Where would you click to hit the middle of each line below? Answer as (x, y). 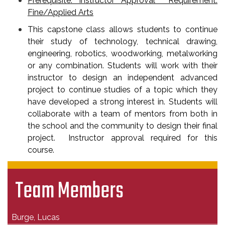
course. (41, 150)
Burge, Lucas (36, 217)
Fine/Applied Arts (61, 12)
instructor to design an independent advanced (123, 78)
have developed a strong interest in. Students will (123, 102)
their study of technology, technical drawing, (123, 41)
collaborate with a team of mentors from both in (123, 114)
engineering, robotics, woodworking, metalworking (123, 53)
